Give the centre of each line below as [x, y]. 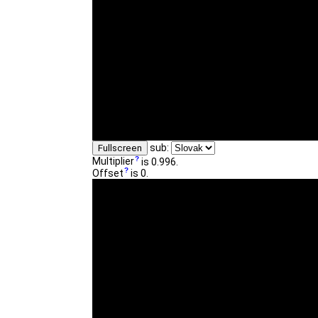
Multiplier [113, 161]
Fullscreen [120, 148]
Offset [108, 174]
